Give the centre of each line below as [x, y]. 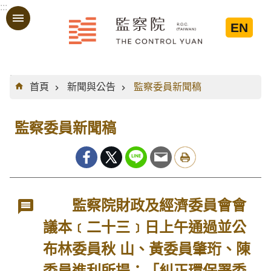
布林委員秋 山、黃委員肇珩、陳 [147, 249]
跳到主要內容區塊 [45, 14]
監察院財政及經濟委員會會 [145, 205]
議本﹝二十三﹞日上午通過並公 [145, 227]
